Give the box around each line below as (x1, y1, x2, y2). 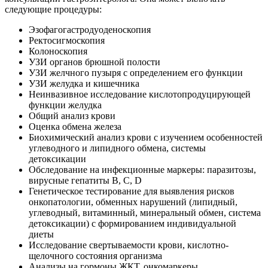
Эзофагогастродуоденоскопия (29, 24, 151, 35)
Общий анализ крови (29, 110, 115, 121)
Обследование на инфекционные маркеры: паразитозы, (29, 164, 256, 175)
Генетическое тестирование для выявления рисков (29, 185, 234, 196)
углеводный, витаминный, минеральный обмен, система (29, 207, 261, 218)
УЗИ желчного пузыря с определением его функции (29, 67, 243, 78)
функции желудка (29, 99, 102, 110)
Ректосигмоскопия (29, 35, 105, 45)
